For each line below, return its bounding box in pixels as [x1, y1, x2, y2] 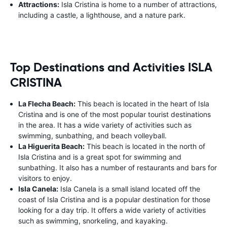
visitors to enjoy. [18, 173, 72, 182]
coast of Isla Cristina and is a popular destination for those [18, 195, 210, 204]
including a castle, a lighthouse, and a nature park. [18, 10, 185, 19]
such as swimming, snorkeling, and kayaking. [18, 216, 168, 225]
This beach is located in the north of [85, 141, 205, 150]
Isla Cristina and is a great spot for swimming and [18, 152, 181, 161]
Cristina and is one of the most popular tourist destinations [18, 109, 211, 119]
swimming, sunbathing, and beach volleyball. [18, 131, 167, 140]
